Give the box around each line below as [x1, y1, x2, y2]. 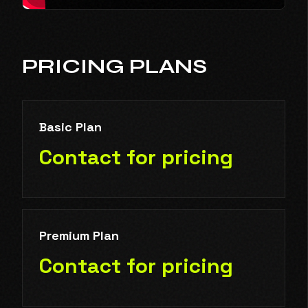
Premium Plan [39, 228, 119, 243]
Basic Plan [39, 119, 102, 135]
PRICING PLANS [22, 54, 207, 78]
